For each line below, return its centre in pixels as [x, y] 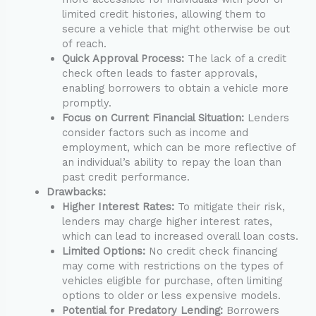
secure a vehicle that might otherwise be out [176, 29]
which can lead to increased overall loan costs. [181, 236]
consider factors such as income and [156, 132]
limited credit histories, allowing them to [164, 14]
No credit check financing [212, 251]
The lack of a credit [236, 58]
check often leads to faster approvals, [160, 73]
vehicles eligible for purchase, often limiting [172, 280]
